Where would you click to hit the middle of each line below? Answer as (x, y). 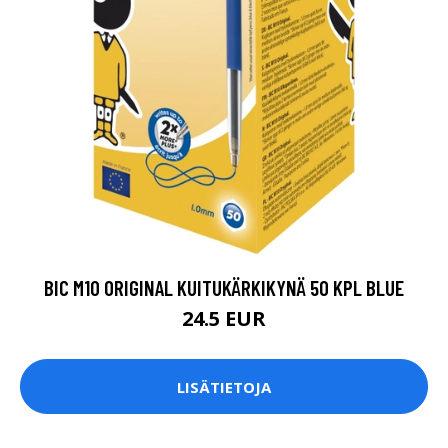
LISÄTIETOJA (224, 386)
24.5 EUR (224, 319)
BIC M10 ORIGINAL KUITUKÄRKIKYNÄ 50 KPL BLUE (224, 288)
